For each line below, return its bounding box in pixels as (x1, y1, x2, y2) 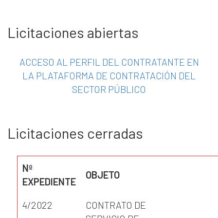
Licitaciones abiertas (7, 23, 139, 41)
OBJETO (86, 169, 120, 181)
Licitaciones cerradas (7, 124, 143, 142)
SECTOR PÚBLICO (72, 83, 146, 95)
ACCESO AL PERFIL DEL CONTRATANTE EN (19, 56, 199, 68)
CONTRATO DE (86, 199, 146, 211)
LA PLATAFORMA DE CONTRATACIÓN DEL (22, 70, 196, 81)
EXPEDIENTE (22, 176, 76, 187)
